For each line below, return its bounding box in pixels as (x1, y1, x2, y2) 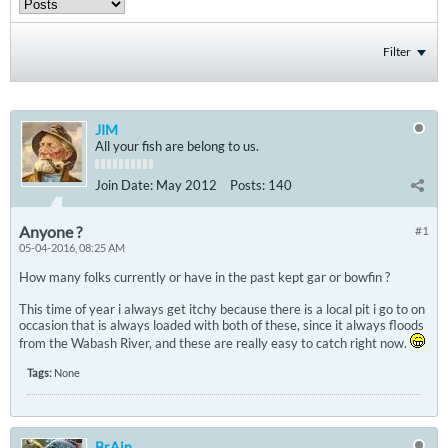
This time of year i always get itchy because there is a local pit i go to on (19, 301, 425, 317)
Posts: (230, 177, 265, 193)
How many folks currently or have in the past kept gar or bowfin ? (19, 269, 390, 285)
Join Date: (95, 177, 153, 193)
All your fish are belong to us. (95, 138, 259, 154)
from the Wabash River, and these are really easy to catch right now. (19, 335, 410, 351)
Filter (383, 44, 411, 59)
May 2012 (156, 177, 217, 193)
